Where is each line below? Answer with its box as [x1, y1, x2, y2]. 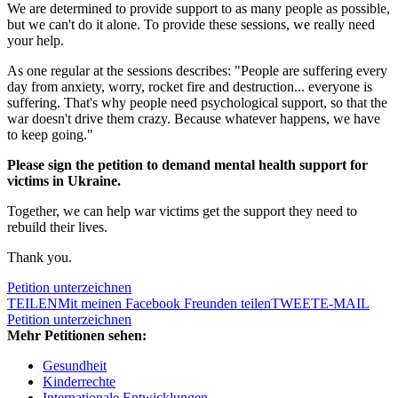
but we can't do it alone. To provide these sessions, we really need [7, 17, 375, 33]
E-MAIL [320, 296, 370, 312]
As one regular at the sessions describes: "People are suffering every [7, 63, 387, 79]
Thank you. [7, 250, 72, 266]
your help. [7, 33, 64, 49]
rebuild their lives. [7, 219, 107, 235]
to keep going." [7, 127, 93, 143]
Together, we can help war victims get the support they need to [7, 203, 357, 219]
